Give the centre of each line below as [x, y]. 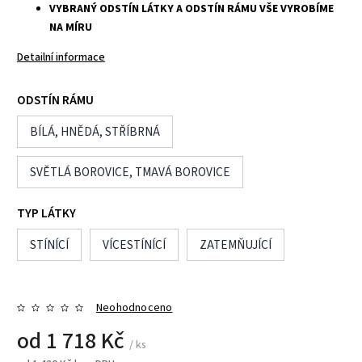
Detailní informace [61, 57]
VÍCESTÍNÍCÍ [134, 244]
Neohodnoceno [135, 307]
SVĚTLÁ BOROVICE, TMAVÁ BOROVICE [130, 172]
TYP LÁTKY [46, 213]
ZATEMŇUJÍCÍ [236, 244]
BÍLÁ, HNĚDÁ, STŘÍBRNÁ [95, 131]
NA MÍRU [71, 27]
